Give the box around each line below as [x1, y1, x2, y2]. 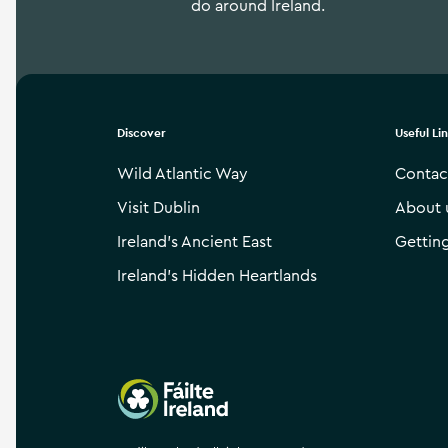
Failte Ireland [117, 380, 210, 396]
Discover [117, 125, 166, 141]
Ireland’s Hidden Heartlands [117, 268, 317, 284]
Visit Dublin [117, 200, 200, 216]
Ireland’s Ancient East [117, 234, 272, 250]
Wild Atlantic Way [117, 166, 248, 182]
